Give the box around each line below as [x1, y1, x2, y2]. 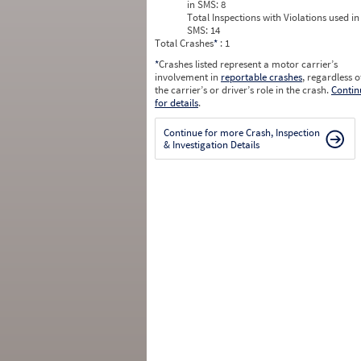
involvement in [155, 70, 221, 84]
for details [155, 96, 198, 110]
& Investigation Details [164, 138, 259, 151]
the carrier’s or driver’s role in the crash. [155, 83, 331, 97]
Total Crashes [155, 36, 214, 50]
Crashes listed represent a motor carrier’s [159, 57, 338, 71]
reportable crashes [221, 70, 302, 84]
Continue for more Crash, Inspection [164, 126, 320, 139]
